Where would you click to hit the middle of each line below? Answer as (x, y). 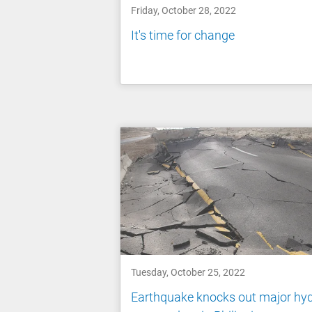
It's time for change (183, 35)
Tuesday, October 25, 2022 (188, 273)
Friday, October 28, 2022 (184, 11)
